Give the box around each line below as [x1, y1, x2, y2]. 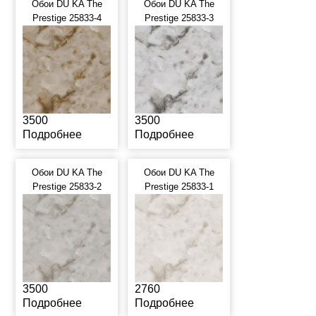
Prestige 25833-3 [144, 13, 214, 23]
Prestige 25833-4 [32, 13, 102, 23]
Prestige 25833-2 [32, 181, 102, 192]
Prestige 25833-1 [144, 181, 214, 192]
